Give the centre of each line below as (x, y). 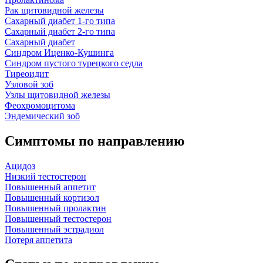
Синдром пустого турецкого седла (74, 63)
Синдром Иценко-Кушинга (59, 52)
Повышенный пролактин (55, 208)
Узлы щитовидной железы (58, 95)
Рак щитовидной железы (54, 10)
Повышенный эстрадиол (54, 229)
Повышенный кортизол (52, 197)
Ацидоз (20, 166)
